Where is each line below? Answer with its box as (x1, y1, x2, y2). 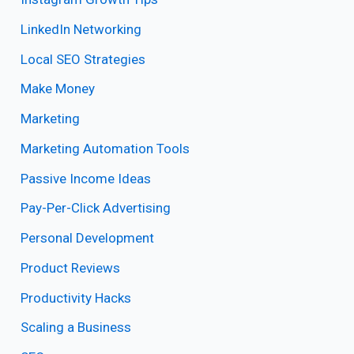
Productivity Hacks (21, 289, 132, 306)
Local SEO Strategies (21, 51, 146, 67)
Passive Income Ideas (21, 170, 152, 186)
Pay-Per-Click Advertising (21, 200, 171, 217)
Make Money (21, 81, 96, 97)
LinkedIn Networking (21, 21, 142, 37)
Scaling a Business (21, 319, 132, 336)
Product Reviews (21, 259, 121, 276)
